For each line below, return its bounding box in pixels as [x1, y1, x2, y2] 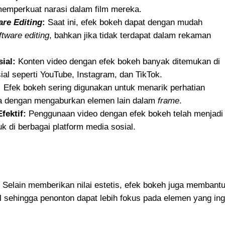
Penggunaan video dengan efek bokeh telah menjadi [26, 109, 223, 119]
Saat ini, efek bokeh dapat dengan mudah [45, 18, 202, 27]
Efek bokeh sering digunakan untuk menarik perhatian [1, 83, 205, 92]
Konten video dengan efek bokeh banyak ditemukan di [16, 57, 220, 66]
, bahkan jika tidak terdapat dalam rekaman [49, 31, 211, 40]
